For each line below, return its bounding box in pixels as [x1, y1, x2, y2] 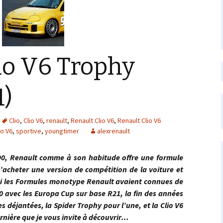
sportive [16, 126, 41, 135]
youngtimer [45, 126, 79, 135]
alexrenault [97, 126, 130, 135]
